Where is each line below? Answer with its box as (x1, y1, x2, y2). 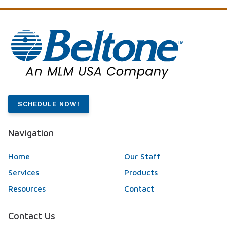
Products (124, 167, 158, 177)
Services (8, 167, 39, 177)
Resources (8, 183, 46, 193)
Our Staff (124, 151, 160, 161)
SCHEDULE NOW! (18, 100, 80, 108)
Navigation (8, 127, 54, 139)
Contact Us (8, 210, 55, 221)
